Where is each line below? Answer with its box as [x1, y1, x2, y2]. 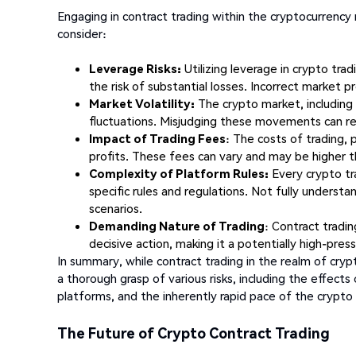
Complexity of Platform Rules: [89, 164, 269, 181]
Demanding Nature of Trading [89, 217, 265, 234]
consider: [57, 25, 106, 41]
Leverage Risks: [89, 60, 181, 76]
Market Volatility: [89, 95, 195, 111]
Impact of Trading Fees [89, 130, 226, 146]
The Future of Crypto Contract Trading [57, 323, 330, 342]
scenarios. [89, 199, 142, 216]
